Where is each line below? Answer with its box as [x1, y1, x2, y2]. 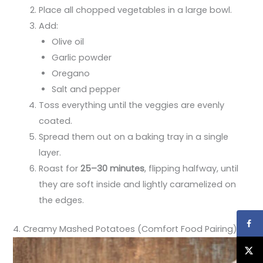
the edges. [39, 194, 85, 207]
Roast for [39, 163, 81, 175]
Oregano [52, 68, 90, 80]
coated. [39, 115, 73, 127]
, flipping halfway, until [144, 163, 239, 175]
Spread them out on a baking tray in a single [39, 131, 229, 143]
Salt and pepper [52, 83, 121, 96]
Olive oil [52, 36, 85, 48]
